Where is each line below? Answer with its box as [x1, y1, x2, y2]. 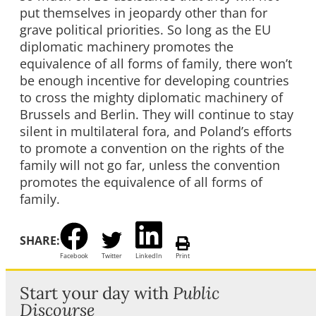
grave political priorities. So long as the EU [20, 20, 271, 38]
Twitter [102, 251, 122, 260]
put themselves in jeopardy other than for [20, 4, 267, 21]
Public [173, 281, 219, 304]
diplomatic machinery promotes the [20, 37, 233, 55]
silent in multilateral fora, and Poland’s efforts [20, 122, 292, 140]
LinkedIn [135, 251, 162, 260]
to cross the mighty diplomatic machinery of [20, 88, 283, 106]
